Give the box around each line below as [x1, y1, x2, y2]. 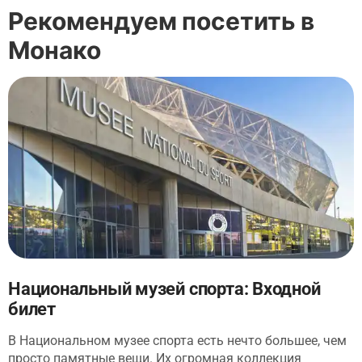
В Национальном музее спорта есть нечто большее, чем [8, 333, 347, 348]
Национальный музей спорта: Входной [8, 279, 321, 299]
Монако [8, 35, 101, 64]
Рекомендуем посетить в [8, 6, 314, 35]
